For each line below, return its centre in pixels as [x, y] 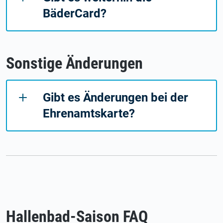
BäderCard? [75, 13]
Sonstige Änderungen [74, 63]
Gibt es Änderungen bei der [115, 97]
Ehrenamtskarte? [89, 113]
